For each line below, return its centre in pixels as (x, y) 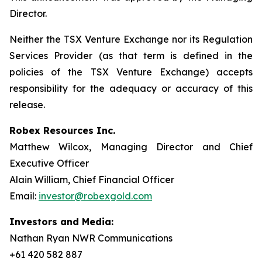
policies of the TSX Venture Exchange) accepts (131, 72)
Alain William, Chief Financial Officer (92, 180)
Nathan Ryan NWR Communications (91, 238)
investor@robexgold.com (95, 196)
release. (27, 105)
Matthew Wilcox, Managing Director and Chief (131, 147)
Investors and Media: (61, 222)
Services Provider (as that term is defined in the (131, 56)
